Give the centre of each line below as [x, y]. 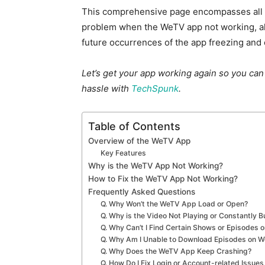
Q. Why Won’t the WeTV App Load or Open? [174, 204]
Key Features [124, 153]
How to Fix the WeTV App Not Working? [163, 179]
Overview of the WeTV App [139, 141]
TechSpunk [155, 88]
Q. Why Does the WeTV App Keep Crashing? [176, 251]
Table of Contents [134, 126]
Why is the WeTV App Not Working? [156, 166]
